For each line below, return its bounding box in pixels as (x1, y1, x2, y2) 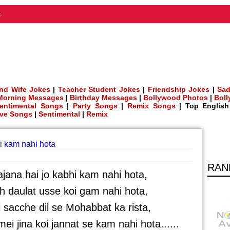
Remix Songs (127, 102, 176, 110)
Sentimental (39, 110, 80, 118)
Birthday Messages (70, 93, 137, 102)
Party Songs (73, 102, 118, 110)
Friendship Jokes (147, 85, 210, 93)
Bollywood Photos (143, 93, 208, 102)
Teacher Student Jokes (57, 85, 140, 93)
